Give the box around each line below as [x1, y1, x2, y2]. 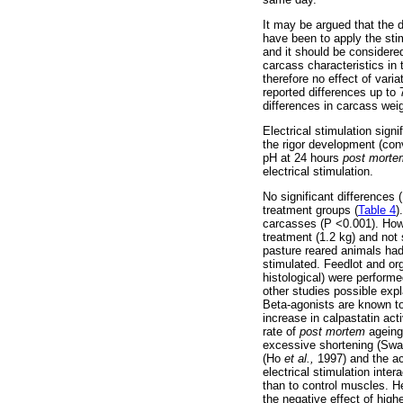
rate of [263, 325, 300, 339]
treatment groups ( [263, 203, 358, 218]
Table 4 [358, 203, 396, 218]
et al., [284, 352, 314, 366]
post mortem [300, 325, 365, 339]
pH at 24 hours [263, 150, 343, 165]
